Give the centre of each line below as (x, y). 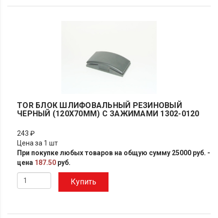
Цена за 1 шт (37, 143)
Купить (83, 182)
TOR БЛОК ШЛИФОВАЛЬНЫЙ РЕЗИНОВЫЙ (100, 105)
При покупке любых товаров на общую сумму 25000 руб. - (114, 153)
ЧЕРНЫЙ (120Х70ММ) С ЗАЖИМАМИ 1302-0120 (108, 114)
